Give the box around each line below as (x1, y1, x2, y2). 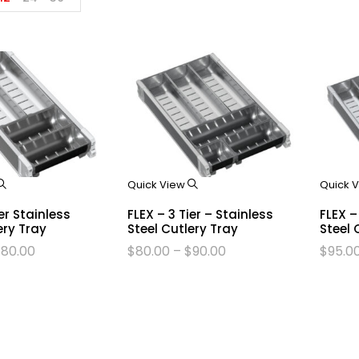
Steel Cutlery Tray (127, 220, 239, 238)
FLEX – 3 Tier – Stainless (127, 206, 274, 224)
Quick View (127, 177, 188, 193)
